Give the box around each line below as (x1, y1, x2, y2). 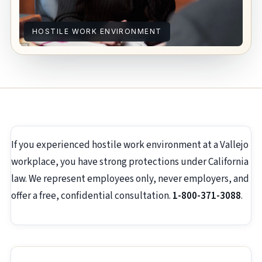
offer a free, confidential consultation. (11, 189, 173, 204)
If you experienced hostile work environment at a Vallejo (11, 138, 249, 153)
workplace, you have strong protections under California (11, 155, 249, 170)
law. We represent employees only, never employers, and (11, 172, 249, 187)
